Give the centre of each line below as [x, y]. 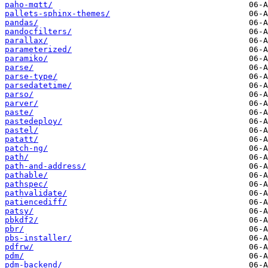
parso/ [19, 95]
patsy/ [19, 211]
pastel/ [22, 130]
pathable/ [26, 175]
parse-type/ [31, 77]
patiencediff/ [36, 202]
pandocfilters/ [38, 32]
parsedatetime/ [38, 86]
